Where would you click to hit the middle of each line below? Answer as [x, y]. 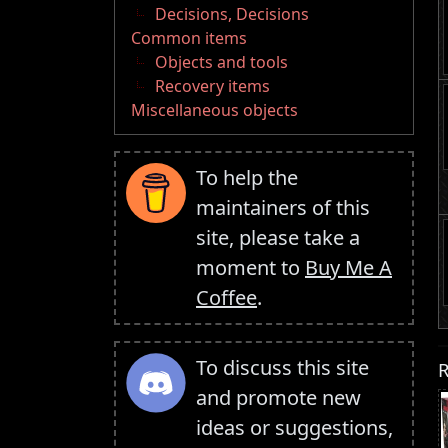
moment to [250, 268]
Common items [189, 38]
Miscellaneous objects [214, 110]
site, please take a [278, 238]
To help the [247, 178]
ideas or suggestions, [294, 428]
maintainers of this [283, 208]
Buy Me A [348, 268]
